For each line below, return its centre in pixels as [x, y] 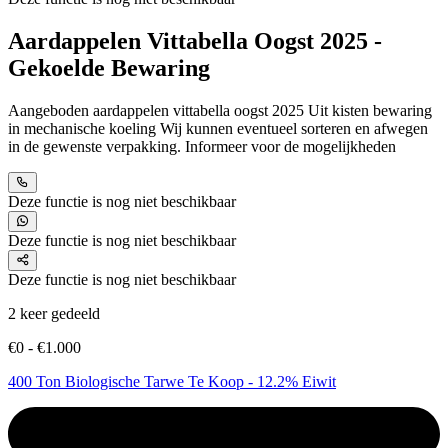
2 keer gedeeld [54, 313]
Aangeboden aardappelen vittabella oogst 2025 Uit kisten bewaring [220, 110]
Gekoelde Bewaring [109, 67]
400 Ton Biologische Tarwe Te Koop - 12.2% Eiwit [172, 381]
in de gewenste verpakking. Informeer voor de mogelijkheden [202, 146]
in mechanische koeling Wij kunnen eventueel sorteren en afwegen [218, 128]
